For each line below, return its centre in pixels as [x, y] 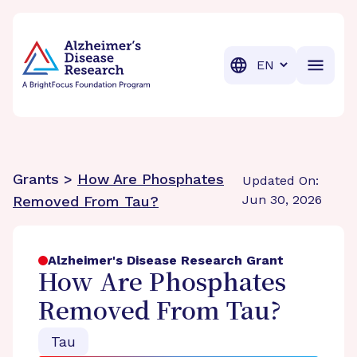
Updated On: [281, 180]
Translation [284, 64]
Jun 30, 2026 [282, 200]
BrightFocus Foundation [97, 31]
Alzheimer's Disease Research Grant [166, 260]
